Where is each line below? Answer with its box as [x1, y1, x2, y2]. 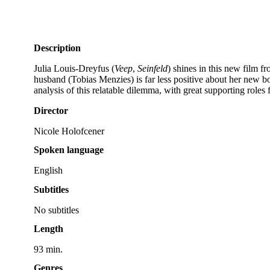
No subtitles [34, 204, 79, 215]
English [34, 165, 63, 176]
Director [34, 105, 68, 116]
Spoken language [34, 145, 104, 155]
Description [34, 43, 81, 54]
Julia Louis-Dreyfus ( [34, 63, 115, 74]
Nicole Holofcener [34, 126, 104, 137]
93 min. [34, 243, 63, 254]
